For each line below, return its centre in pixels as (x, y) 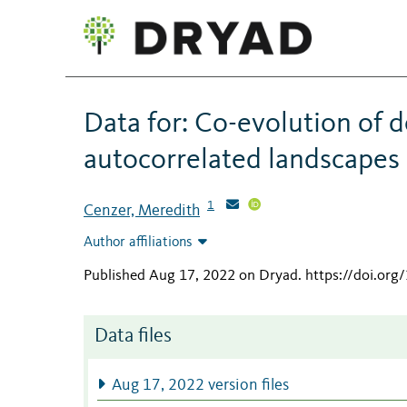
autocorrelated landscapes (242, 160)
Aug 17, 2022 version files (200, 386)
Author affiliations (138, 243)
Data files (133, 337)
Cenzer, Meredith (142, 210)
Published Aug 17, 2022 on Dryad (191, 276)
